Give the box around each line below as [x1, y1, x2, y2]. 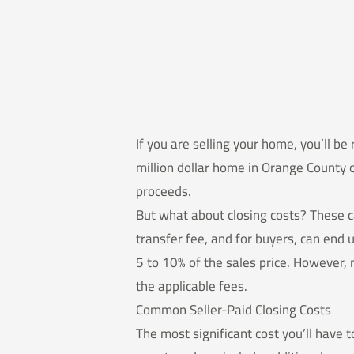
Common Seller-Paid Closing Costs [136, 297, 331, 323]
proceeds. [136, 179, 191, 205]
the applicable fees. [136, 273, 247, 299]
